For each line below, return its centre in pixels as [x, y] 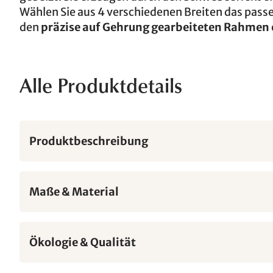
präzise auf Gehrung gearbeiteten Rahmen [155, 27]
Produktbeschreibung [89, 141]
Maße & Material [74, 192]
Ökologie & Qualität [83, 242]
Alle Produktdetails [101, 88]
